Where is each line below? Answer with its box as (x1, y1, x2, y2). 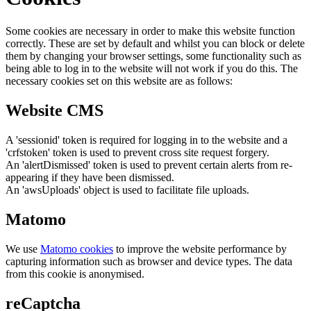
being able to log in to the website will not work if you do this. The (6, 62, 298, 75)
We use (6, 242, 40, 255)
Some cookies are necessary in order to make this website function (6, 25, 295, 37)
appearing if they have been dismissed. (6, 171, 174, 183)
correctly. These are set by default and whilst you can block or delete (6, 37, 305, 50)
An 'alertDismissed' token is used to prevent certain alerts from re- (6, 158, 292, 171)
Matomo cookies (40, 242, 113, 255)
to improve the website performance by (113, 242, 287, 255)
